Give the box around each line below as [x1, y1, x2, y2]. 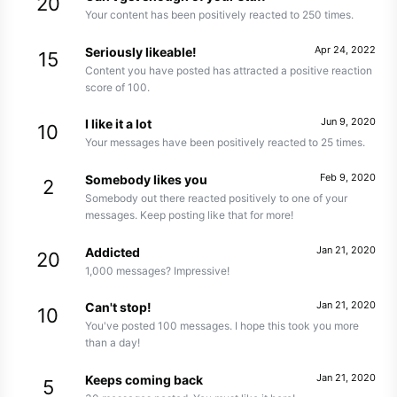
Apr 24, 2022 [315, 43, 376, 56]
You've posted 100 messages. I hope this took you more [85, 319, 359, 333]
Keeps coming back [85, 371, 203, 387]
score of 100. [85, 80, 150, 94]
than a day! [85, 336, 140, 350]
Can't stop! [85, 300, 152, 315]
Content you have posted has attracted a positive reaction [85, 63, 372, 77]
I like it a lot [85, 116, 152, 132]
